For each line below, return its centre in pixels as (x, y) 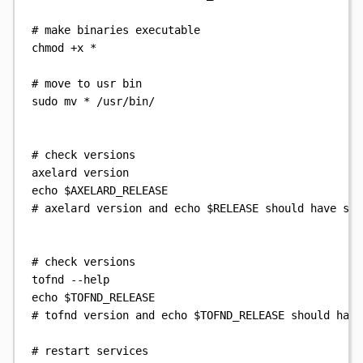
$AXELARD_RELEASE (116, 190)
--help (90, 280)
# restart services (90, 351)
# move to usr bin (87, 83)
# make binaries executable (116, 30)
